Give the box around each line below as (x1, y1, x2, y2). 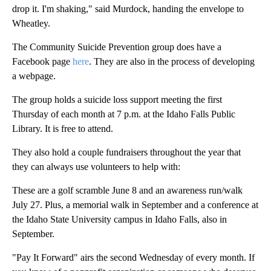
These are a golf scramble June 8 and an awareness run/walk (12, 185, 243, 196)
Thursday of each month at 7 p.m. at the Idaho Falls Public (12, 109, 235, 120)
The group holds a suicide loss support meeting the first (12, 94, 222, 105)
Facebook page (12, 56, 73, 67)
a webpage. (12, 71, 56, 82)
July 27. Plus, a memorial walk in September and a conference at (12, 200, 258, 211)
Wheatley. (12, 18, 50, 29)
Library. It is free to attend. (12, 123, 113, 134)
